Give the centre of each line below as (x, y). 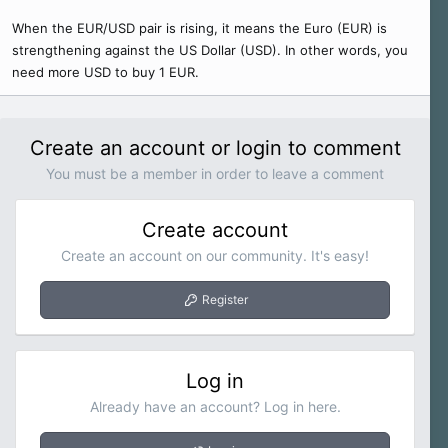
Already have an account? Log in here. (215, 406)
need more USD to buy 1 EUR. (105, 72)
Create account (215, 230)
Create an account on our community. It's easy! (215, 255)
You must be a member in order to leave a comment (215, 173)
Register (224, 299)
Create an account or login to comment (215, 148)
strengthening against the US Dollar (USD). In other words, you (210, 50)
